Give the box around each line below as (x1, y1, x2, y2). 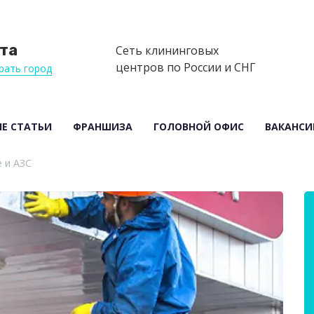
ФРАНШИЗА (73, 120, 132, 133)
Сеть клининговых (116, 43, 219, 58)
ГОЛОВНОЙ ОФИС (153, 120, 244, 133)
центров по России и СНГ (116, 60, 256, 75)
